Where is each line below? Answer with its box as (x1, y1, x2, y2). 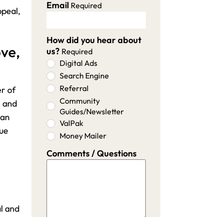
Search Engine (59, 71, 109, 80)
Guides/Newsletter (59, 107, 124, 116)
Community (59, 96, 100, 106)
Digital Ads (59, 58, 97, 68)
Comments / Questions (46, 148, 137, 159)
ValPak (59, 118, 83, 128)
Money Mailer (59, 131, 107, 140)
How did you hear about (46, 34, 141, 46)
